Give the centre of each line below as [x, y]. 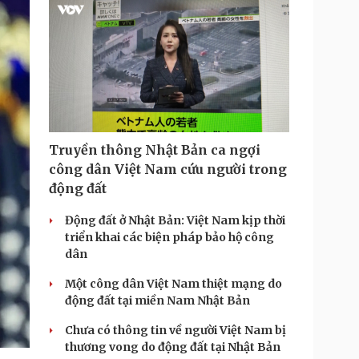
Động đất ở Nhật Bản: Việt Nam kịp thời [175, 220]
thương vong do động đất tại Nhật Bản [173, 347]
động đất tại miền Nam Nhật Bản [157, 301]
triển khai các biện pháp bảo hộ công [169, 237]
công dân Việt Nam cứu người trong [168, 169]
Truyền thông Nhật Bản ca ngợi [155, 150]
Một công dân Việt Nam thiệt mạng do [173, 284]
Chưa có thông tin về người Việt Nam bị [175, 330]
